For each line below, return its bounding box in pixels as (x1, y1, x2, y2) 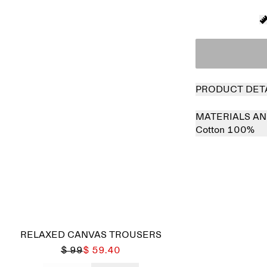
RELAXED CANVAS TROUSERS (20, 230, 162, 240)
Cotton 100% (195, 125, 254, 135)
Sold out (223, 201, 252, 208)
